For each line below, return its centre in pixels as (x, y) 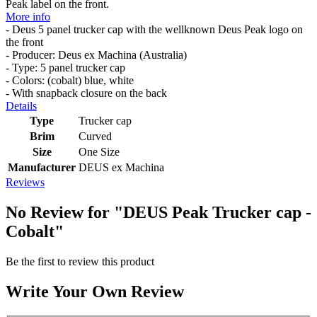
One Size (99, 152)
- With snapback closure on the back (86, 93)
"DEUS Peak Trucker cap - (213, 212)
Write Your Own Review (95, 291)
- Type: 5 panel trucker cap (65, 68)
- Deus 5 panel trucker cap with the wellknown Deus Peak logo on (154, 30)
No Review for (60, 212)
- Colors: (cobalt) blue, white (70, 81)
